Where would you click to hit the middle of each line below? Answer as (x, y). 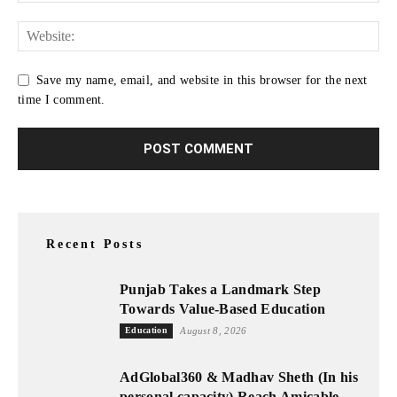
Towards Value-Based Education (223, 309)
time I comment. (62, 100)
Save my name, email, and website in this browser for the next (202, 80)
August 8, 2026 (214, 331)
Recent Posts (95, 245)
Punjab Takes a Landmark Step (220, 290)
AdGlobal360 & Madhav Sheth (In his (239, 378)
